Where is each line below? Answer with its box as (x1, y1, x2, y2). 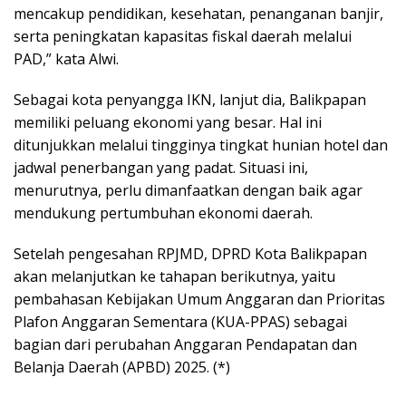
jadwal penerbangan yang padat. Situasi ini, (14, 157, 308, 178)
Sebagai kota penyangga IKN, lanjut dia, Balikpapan (14, 89, 366, 110)
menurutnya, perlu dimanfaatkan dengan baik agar (14, 179, 362, 200)
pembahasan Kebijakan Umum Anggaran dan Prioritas (14, 288, 385, 309)
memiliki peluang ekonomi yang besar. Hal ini (14, 111, 322, 132)
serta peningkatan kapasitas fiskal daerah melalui (14, 25, 352, 46)
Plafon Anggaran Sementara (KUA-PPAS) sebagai (14, 311, 347, 332)
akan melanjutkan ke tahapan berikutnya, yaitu (14, 266, 335, 286)
